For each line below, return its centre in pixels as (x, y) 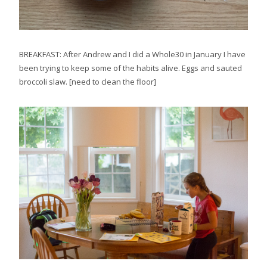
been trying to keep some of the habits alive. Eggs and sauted (131, 68)
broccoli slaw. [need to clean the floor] (88, 82)
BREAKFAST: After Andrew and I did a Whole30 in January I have (132, 55)
